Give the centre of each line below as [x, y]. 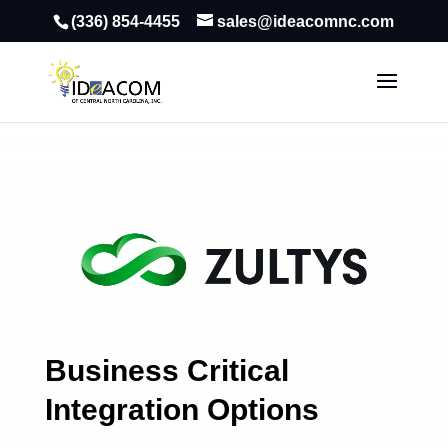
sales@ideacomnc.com [306, 21]
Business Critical [166, 370]
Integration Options [181, 409]
